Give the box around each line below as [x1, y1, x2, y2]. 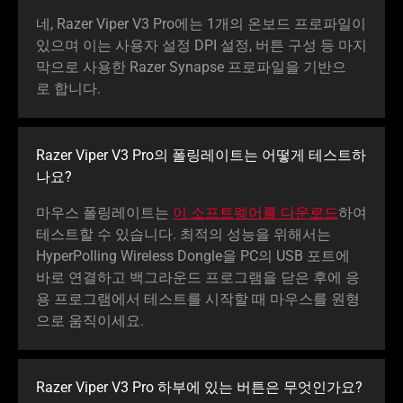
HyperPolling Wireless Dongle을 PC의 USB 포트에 [36, 247, 350, 265]
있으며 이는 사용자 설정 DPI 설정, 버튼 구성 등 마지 [36, 37, 367, 55]
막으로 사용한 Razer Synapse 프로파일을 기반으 [36, 58, 346, 76]
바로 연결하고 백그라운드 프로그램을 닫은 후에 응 [36, 269, 360, 287]
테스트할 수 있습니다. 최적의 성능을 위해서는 [36, 226, 331, 244]
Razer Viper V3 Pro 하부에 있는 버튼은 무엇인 [36, 379, 327, 397]
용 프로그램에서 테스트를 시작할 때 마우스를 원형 [36, 291, 360, 309]
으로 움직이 [36, 312, 112, 330]
